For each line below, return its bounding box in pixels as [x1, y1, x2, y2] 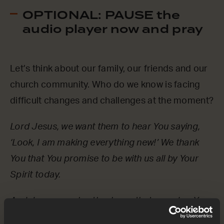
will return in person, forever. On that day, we [10, 212, 196, 222]
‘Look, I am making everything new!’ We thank [10, 138, 199, 148]
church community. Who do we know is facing [10, 80, 200, 90]
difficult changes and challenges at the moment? [10, 96, 214, 106]
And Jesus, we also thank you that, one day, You [10, 196, 209, 206]
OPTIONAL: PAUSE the [22, 7, 180, 23]
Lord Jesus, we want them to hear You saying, [10, 122, 200, 132]
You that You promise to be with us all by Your [10, 154, 198, 164]
